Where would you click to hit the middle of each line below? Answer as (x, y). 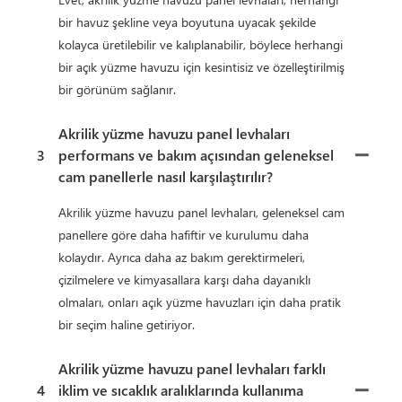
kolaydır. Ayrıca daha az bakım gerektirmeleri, (182, 257)
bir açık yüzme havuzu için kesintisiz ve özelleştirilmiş (201, 66)
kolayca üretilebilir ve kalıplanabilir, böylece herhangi (201, 44)
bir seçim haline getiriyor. (127, 324)
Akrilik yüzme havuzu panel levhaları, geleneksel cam (201, 212)
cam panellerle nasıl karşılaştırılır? (166, 176)
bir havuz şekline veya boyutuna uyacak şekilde (187, 22)
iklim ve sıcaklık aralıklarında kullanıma (181, 389)
